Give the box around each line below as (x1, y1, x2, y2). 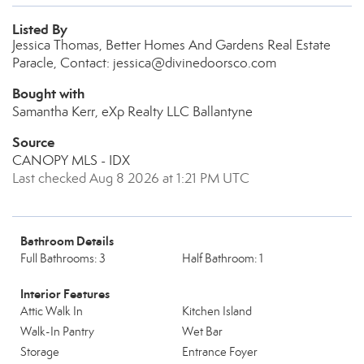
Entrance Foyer (182, 344, 258, 359)
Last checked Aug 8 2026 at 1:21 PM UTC (12, 170, 249, 187)
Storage (20, 344, 59, 359)
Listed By (12, 20, 67, 38)
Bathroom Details (20, 233, 114, 249)
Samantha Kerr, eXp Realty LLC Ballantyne (12, 103, 253, 120)
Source (12, 133, 54, 151)
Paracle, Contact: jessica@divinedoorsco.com (12, 54, 276, 71)
